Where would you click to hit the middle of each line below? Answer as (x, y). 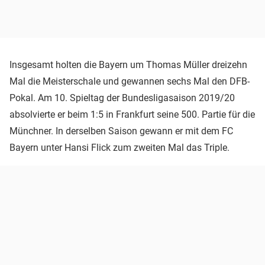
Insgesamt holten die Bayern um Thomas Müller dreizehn (128, 65)
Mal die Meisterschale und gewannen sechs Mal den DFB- (130, 82)
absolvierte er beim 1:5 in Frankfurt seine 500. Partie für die (132, 115)
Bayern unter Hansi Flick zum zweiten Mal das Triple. (119, 148)
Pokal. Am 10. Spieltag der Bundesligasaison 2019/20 (122, 98)
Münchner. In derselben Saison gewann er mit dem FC (121, 131)
